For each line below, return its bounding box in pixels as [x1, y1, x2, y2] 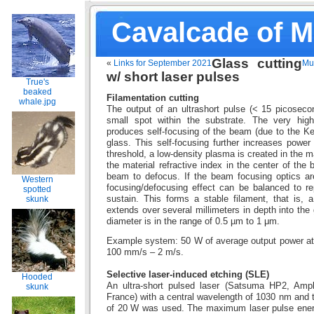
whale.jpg [18, 97, 56, 107]
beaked [22, 87, 52, 97]
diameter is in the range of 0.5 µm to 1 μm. [107, 216, 280, 226]
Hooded [22, 272, 53, 282]
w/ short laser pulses [107, 69, 240, 84]
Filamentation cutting [107, 93, 199, 103]
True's [25, 77, 49, 87]
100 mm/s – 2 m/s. [107, 247, 184, 258]
